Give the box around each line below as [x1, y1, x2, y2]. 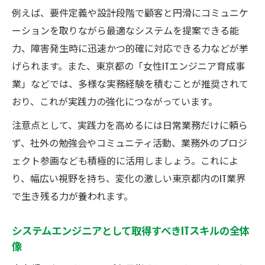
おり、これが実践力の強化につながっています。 [12, 93, 218, 108]
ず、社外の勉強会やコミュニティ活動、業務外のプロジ [12, 135, 247, 150]
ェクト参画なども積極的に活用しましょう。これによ [12, 153, 238, 167]
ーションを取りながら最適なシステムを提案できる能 [12, 22, 239, 37]
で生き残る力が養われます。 [12, 188, 133, 203]
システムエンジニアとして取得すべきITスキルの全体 [12, 222, 250, 238]
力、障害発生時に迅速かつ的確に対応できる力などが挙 [12, 40, 248, 55]
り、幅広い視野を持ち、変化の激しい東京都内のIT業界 [12, 170, 245, 185]
